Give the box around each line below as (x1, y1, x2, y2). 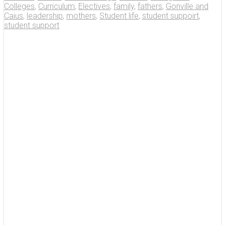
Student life (99, 11, 139, 21)
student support (4, 21, 59, 31)
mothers (66, 11, 96, 21)
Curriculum (38, 2, 75, 12)
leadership (27, 11, 63, 21)
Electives (78, 2, 110, 12)
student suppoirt (142, 11, 199, 21)
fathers (138, 2, 162, 12)
